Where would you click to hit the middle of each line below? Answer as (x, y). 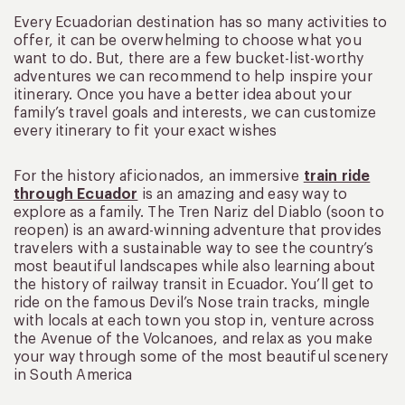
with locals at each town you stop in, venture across (194, 321)
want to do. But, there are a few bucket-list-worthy (189, 59)
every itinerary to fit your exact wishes (146, 132)
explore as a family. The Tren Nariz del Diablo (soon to (199, 213)
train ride (337, 177)
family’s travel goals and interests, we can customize (195, 113)
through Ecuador (76, 195)
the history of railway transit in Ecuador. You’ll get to (193, 285)
